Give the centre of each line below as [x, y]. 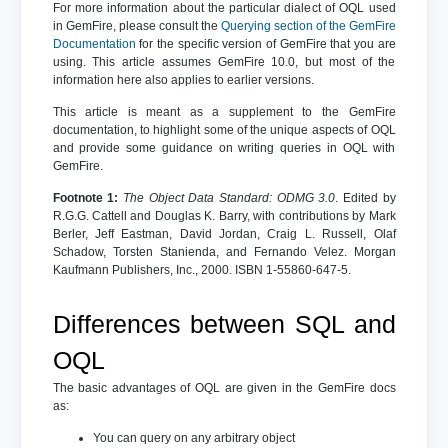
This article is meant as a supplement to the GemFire [224, 111]
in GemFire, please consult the [136, 25]
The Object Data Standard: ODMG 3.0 [229, 197]
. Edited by [365, 197]
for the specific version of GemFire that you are [265, 43]
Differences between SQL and [224, 324]
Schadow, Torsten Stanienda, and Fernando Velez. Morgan [224, 251]
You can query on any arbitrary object [193, 437]
